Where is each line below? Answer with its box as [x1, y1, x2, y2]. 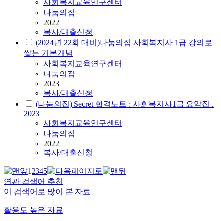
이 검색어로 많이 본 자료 [4, 187, 91, 196]
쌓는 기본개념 [24, 49, 73, 58]
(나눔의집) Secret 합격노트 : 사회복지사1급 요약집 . [36, 100, 214, 109]
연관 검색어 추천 [4, 177, 63, 186]
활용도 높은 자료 [4, 206, 63, 215]
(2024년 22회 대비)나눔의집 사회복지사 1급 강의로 [36, 38, 212, 47]
